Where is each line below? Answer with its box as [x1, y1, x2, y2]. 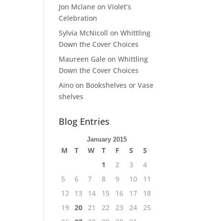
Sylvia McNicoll [59, 28, 109, 37]
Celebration [59, 13, 98, 23]
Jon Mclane [59, 2, 96, 11]
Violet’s [108, 2, 132, 11]
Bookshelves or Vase [86, 80, 154, 90]
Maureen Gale [59, 54, 106, 64]
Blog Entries [59, 115, 110, 127]
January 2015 [86, 136, 127, 143]
